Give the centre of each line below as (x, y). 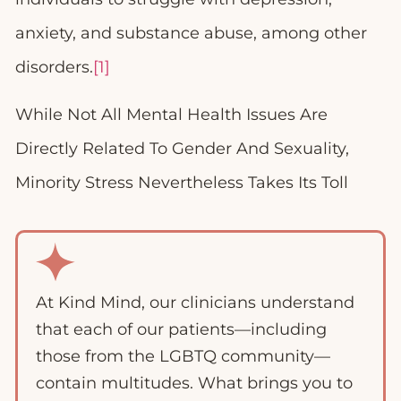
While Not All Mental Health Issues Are (171, 114)
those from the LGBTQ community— (183, 357)
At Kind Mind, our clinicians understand (195, 303)
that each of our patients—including (181, 330)
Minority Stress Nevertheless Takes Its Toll (182, 182)
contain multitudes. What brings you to (194, 384)
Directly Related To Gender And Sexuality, (182, 148)
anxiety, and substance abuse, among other (191, 34)
